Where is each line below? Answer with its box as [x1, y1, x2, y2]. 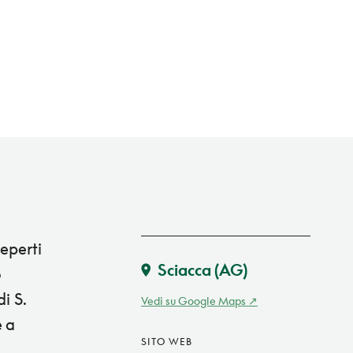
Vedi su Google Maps [141, 294, 246, 308]
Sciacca [158, 260, 211, 280]
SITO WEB [141, 336, 192, 348]
